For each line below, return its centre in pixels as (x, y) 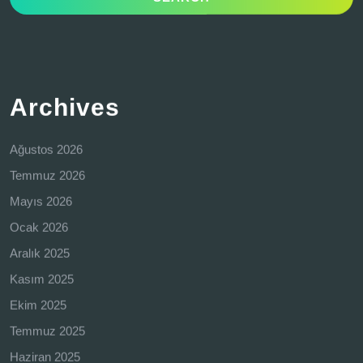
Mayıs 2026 (41, 201)
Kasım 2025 (42, 279)
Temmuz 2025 (47, 331)
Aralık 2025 (40, 253)
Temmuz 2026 (47, 175)
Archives (65, 107)
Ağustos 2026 (46, 149)
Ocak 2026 (39, 227)
